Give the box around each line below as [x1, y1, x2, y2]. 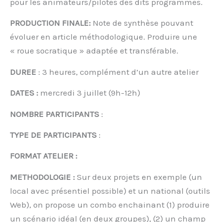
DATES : [10, 88, 40, 98]
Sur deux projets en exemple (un [75, 171, 202, 182]
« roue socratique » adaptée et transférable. [10, 46, 178, 56]
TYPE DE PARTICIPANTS [10, 130, 97, 140]
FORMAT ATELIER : [10, 151, 77, 161]
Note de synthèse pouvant [91, 18, 193, 28]
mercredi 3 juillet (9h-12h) [40, 88, 140, 98]
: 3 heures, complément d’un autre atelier [38, 66, 199, 77]
